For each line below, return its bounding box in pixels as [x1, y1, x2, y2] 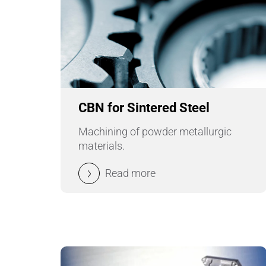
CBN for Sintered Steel [78, 100, 210, 116]
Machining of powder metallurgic [78, 125, 232, 138]
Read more [105, 167, 156, 180]
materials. [78, 139, 125, 152]
